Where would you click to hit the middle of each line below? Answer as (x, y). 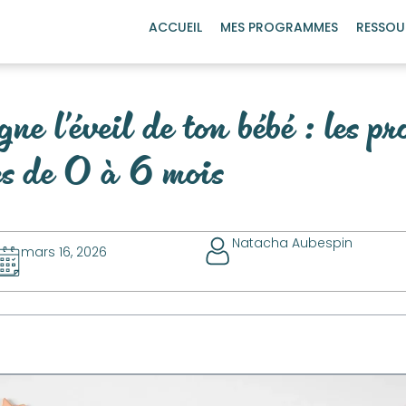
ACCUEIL (175, 27)
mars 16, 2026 (64, 252)
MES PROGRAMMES (279, 27)
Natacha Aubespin (292, 243)
